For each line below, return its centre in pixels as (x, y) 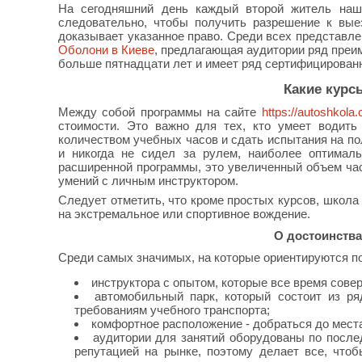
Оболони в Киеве (107, 50)
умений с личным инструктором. (148, 181)
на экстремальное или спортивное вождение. (184, 214)
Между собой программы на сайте (160, 112)
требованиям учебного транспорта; (172, 310)
